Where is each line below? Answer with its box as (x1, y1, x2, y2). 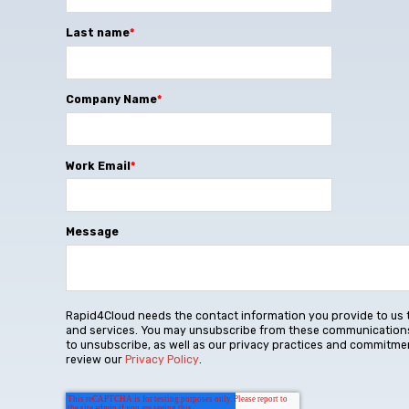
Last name (66, 26, 130, 39)
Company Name (66, 92, 157, 106)
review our (66, 353, 125, 367)
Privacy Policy (125, 353, 199, 367)
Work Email (66, 159, 131, 173)
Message (66, 225, 119, 239)
